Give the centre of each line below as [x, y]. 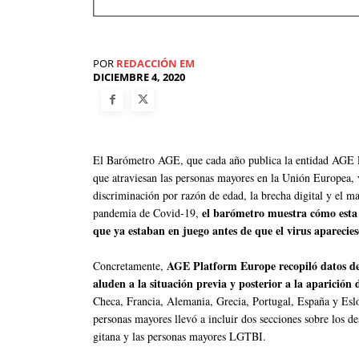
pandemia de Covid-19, [147, 213]
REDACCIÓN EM [155, 63]
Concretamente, [130, 266]
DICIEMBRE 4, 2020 [139, 77]
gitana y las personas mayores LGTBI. [179, 337]
